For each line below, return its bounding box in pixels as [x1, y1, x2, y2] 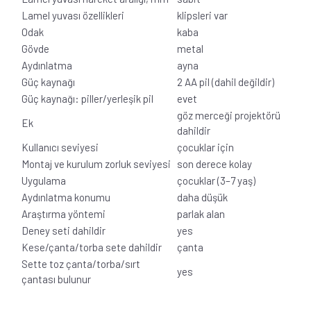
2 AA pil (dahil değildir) [177, 75, 274, 88]
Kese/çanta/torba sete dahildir [22, 240, 162, 253]
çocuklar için [177, 140, 234, 153]
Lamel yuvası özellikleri [22, 8, 124, 22]
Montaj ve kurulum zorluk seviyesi [22, 157, 171, 170]
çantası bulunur [22, 272, 91, 285]
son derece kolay [177, 157, 252, 170]
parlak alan [177, 207, 225, 220]
